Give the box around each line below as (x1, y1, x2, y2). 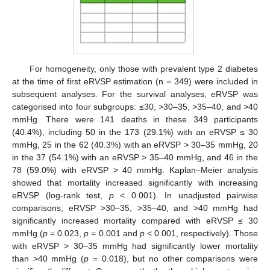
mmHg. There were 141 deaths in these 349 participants (12, 114, 258, 124)
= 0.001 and (89, 228, 140, 238)
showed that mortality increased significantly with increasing (12, 177, 258, 187)
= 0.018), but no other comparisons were (89, 253, 259, 263)
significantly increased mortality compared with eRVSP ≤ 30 (12, 215, 258, 225)
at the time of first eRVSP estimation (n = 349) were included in (12, 76, 258, 86)
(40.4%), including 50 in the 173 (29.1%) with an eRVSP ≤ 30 (12, 127, 258, 137)
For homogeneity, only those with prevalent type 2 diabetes (29, 63, 258, 74)
